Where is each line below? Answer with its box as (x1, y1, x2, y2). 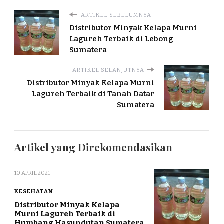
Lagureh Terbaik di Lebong (69, 34, 173, 43)
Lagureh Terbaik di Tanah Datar (32, 89, 154, 98)
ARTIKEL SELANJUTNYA (72, 66, 144, 73)
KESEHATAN (14, 187, 53, 195)
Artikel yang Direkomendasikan (14, 140, 172, 154)
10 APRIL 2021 (14, 169, 50, 176)
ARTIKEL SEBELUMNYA (79, 11, 151, 18)
